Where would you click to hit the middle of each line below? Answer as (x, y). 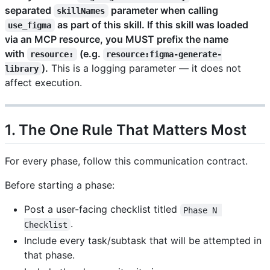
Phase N (203, 210)
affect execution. (43, 83)
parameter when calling (163, 11)
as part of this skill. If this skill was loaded (152, 25)
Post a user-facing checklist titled (102, 209)
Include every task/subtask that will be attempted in (143, 241)
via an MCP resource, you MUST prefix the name (117, 39)
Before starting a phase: (60, 185)
